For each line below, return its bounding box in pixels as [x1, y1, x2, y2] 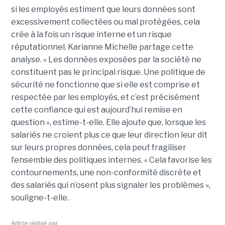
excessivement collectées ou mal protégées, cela [11, 17, 200, 27]
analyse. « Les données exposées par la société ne [11, 55, 201, 65]
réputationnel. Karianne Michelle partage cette [11, 42, 193, 52]
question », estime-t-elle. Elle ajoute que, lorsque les [11, 118, 206, 128]
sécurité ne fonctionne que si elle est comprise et [11, 80, 200, 90]
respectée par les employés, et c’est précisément [11, 92, 200, 102]
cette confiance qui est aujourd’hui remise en [11, 105, 182, 115]
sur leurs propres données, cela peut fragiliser [11, 143, 186, 153]
